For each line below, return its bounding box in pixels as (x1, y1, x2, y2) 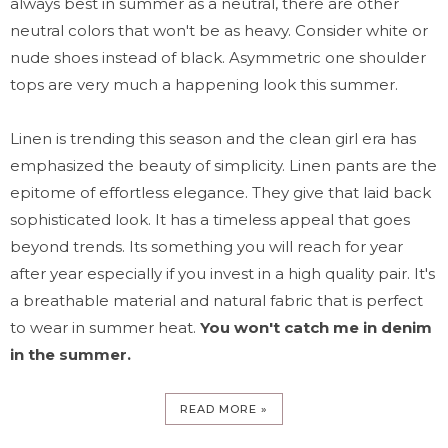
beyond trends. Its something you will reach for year (10, 236, 403, 256)
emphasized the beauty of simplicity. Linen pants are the (10, 155, 437, 175)
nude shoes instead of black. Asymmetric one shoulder (10, 47, 426, 67)
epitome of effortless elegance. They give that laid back (10, 182, 431, 202)
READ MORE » (180, 401, 268, 416)
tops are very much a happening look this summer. (10, 74, 402, 94)
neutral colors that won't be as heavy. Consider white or (10, 20, 428, 40)
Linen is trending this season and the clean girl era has (10, 128, 416, 148)
